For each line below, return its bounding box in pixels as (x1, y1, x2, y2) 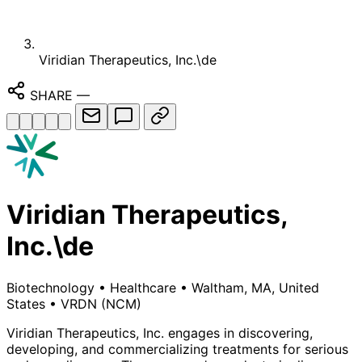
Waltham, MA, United (192, 279, 319, 296)
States (6, 295, 45, 312)
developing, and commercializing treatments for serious (6, 340, 348, 357)
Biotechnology (6, 279, 95, 296)
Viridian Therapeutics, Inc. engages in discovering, (6, 324, 313, 341)
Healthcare (110, 279, 176, 296)
